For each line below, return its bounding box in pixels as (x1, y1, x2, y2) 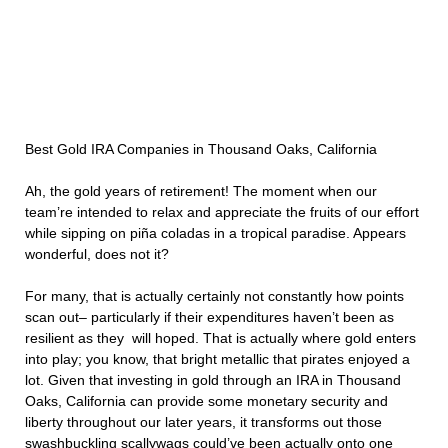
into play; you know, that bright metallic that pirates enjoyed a (25, 351, 410, 368)
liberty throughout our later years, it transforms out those (25, 414, 382, 431)
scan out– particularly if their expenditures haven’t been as (25, 309, 394, 326)
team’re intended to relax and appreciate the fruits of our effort (25, 204, 419, 221)
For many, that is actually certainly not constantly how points (25, 288, 404, 305)
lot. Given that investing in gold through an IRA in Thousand (25, 372, 401, 389)
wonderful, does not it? (25, 246, 169, 263)
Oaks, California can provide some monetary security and (25, 393, 388, 410)
